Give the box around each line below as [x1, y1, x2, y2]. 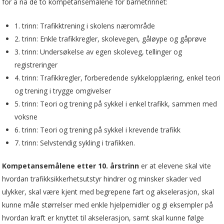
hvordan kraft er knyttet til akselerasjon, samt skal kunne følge [2, 212, 204, 222]
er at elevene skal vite [139, 160, 211, 170]
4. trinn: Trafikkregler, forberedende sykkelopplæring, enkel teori [14, 72, 221, 82]
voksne [14, 111, 38, 121]
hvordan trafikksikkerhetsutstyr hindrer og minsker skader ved [2, 173, 201, 183]
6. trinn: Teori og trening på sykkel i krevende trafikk [14, 124, 181, 134]
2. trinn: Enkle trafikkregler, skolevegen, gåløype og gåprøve [14, 33, 207, 43]
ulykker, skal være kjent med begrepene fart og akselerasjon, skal [2, 186, 214, 196]
